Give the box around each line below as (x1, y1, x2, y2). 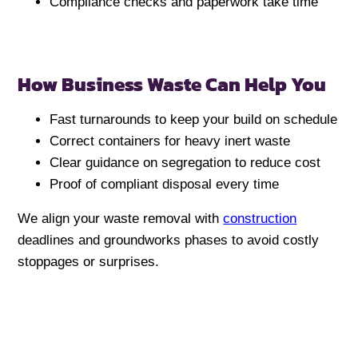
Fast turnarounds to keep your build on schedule (50, 112, 338, 128)
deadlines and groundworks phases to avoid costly (18, 233, 320, 249)
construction (223, 211, 297, 227)
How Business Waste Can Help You (18, 70, 327, 99)
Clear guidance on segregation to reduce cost (50, 155, 321, 171)
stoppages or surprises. (18, 254, 160, 270)
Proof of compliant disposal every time (50, 177, 280, 193)
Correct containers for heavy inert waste (50, 133, 291, 149)
